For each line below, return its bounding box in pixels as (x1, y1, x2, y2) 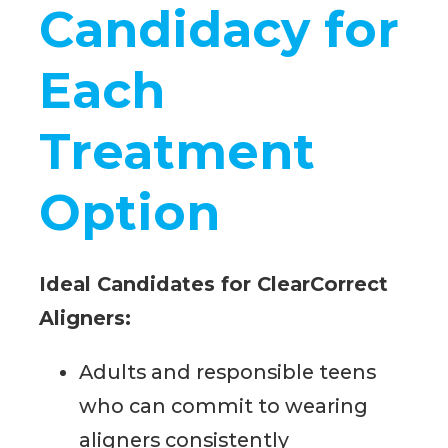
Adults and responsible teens (79, 360, 377, 385)
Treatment (39, 121, 316, 181)
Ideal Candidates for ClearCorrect (39, 272, 389, 297)
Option (39, 182, 221, 242)
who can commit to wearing (79, 394, 369, 419)
